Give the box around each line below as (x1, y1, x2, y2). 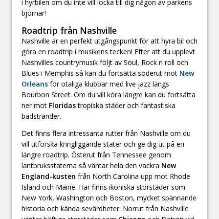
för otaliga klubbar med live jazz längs (50, 79, 169, 88)
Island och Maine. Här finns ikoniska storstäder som (22, 182, 185, 192)
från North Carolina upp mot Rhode (76, 171, 190, 181)
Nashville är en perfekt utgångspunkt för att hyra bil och (22, 36, 197, 45)
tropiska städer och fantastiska (76, 100, 175, 110)
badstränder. (22, 111, 61, 121)
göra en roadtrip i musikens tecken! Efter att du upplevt (22, 46, 195, 56)
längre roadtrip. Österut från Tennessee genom (22, 150, 171, 159)
